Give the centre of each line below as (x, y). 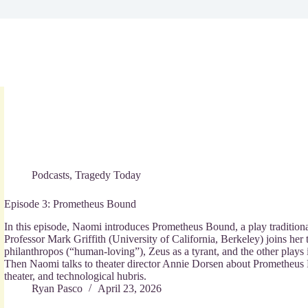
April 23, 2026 (130, 289)
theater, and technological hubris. (75, 276)
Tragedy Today (108, 175)
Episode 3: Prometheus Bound (70, 204)
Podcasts (51, 175)
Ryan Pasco (57, 289)
